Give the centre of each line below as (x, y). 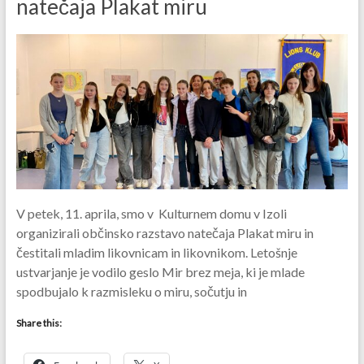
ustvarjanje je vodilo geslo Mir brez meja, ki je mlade (160, 271)
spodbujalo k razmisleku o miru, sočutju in (131, 291)
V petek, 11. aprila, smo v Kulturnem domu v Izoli (151, 213)
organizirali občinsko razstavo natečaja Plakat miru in (165, 232)
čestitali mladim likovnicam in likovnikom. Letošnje (156, 252)
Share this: (39, 323)
